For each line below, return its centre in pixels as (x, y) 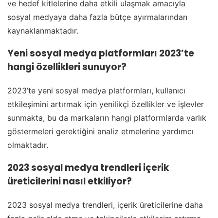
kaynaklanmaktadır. (43, 31)
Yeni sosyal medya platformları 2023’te (101, 53)
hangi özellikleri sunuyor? (67, 67)
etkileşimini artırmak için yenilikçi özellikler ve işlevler (106, 104)
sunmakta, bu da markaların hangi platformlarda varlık (107, 118)
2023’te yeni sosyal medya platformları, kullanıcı (96, 90)
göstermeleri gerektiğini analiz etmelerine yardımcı (100, 131)
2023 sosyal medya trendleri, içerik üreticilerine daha (105, 205)
